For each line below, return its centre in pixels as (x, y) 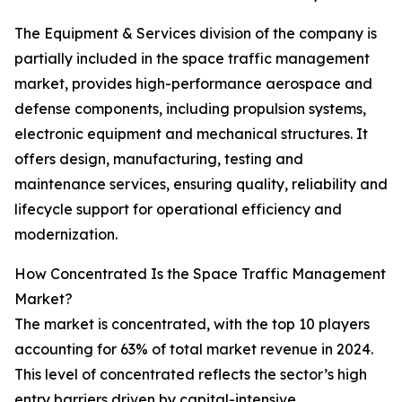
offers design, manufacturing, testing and (159, 159)
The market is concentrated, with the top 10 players (192, 324)
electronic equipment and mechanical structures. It (191, 134)
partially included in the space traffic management (192, 59)
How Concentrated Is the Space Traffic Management (200, 274)
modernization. (66, 235)
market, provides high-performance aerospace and (193, 84)
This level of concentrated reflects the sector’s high (191, 375)
